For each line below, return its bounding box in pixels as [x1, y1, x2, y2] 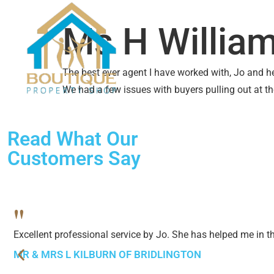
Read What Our [7, 127, 138, 151]
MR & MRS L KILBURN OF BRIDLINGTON [13, 248, 201, 261]
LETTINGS [181, 7, 229, 17]
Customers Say [7, 147, 141, 171]
